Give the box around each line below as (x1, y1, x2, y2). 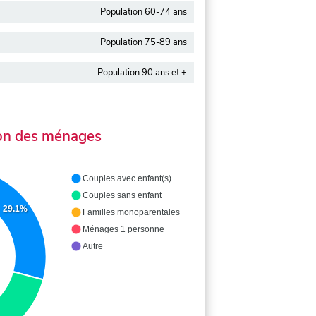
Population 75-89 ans (100, 36, 187, 49)
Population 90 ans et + (97, 66, 187, 80)
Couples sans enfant (83, 190, 162, 201)
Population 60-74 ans (100, 6, 187, 19)
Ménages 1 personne (83, 224, 164, 235)
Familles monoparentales (83, 207, 180, 218)
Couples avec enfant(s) (83, 174, 171, 184)
